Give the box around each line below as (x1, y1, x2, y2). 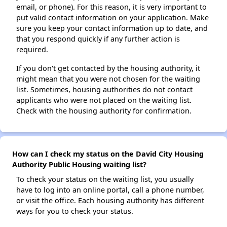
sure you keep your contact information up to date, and (16, 23, 208, 33)
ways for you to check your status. (16, 206, 133, 216)
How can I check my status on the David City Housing (12, 149, 204, 159)
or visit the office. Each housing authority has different (16, 196, 204, 206)
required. (16, 45, 48, 55)
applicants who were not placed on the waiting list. (16, 95, 192, 105)
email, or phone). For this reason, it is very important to (16, 2, 207, 12)
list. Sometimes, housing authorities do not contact (16, 85, 193, 95)
